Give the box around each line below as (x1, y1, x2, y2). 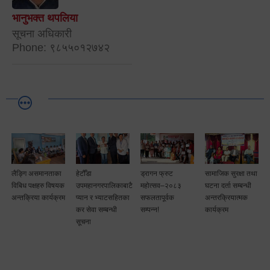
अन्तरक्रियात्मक (205, 193, 248, 202)
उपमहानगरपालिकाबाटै (76, 181, 133, 190)
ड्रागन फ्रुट (140, 169, 173, 178)
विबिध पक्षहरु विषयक (11, 181, 64, 190)
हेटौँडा (76, 169, 92, 178)
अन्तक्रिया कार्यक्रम (11, 193, 65, 202)
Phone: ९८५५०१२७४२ (12, 41, 110, 54)
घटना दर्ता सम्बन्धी (205, 181, 251, 190)
